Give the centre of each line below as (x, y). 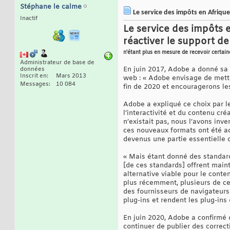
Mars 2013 (71, 76)
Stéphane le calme (51, 7)
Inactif (29, 19)
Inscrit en (33, 76)
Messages (34, 84)
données (32, 70)
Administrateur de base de (57, 63)
